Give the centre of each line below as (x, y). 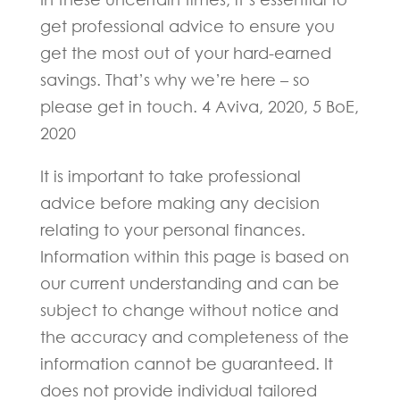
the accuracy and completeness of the (194, 337)
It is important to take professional (170, 176)
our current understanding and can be (189, 283)
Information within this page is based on (194, 256)
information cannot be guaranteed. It (186, 363)
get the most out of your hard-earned (185, 53)
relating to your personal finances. (172, 229)
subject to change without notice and (189, 310)
